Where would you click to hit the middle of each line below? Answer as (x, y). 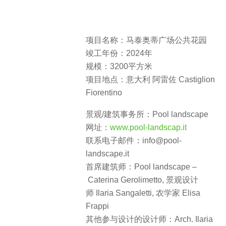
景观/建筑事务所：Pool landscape (147, 114)
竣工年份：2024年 (119, 53)
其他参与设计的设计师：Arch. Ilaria (149, 219)
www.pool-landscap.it (148, 127)
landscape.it (107, 153)
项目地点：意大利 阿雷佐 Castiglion (150, 80)
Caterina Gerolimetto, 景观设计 (142, 180)
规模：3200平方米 (119, 67)
